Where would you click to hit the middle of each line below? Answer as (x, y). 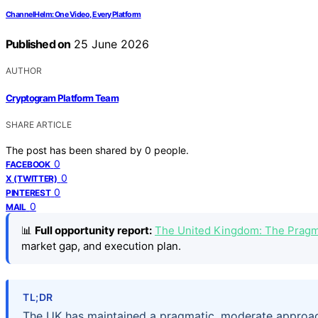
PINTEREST (28, 192)
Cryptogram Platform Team (62, 98)
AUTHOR (24, 71)
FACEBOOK (28, 164)
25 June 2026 (110, 44)
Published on (38, 44)
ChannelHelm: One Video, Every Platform (73, 15)
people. (171, 150)
